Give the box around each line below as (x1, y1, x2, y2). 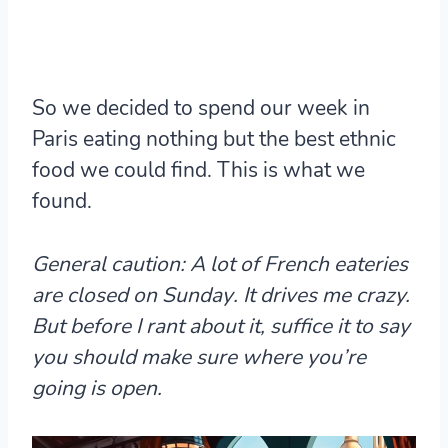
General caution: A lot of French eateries (32, 249, 408, 278)
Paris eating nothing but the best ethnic (32, 124, 396, 153)
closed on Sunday (67, 280, 233, 309)
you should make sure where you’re (32, 342, 366, 371)
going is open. (32, 373, 162, 402)
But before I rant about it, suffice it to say (32, 311, 410, 340)
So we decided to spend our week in (32, 93, 370, 122)
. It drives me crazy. (233, 280, 410, 309)
